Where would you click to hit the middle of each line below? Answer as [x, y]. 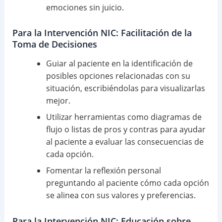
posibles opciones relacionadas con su [118, 76]
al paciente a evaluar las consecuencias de [125, 142]
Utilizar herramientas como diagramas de [124, 117]
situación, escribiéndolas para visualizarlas [125, 88]
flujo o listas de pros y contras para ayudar [126, 130]
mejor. [58, 101]
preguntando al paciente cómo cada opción [127, 183]
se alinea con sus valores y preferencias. [121, 195]
